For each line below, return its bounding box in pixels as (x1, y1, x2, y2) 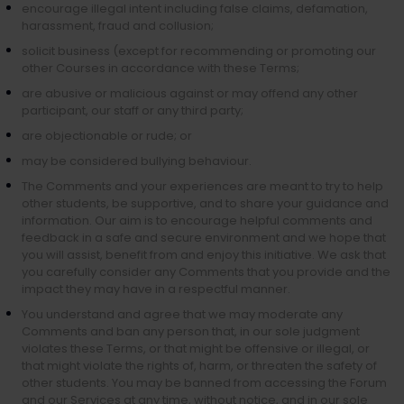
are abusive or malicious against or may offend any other (22, 85, 358, 102)
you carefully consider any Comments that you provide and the (22, 263, 390, 280)
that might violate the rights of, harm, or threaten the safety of (22, 357, 377, 374)
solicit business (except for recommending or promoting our (22, 42, 376, 60)
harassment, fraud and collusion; (22, 17, 214, 34)
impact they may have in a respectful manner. (22, 280, 290, 298)
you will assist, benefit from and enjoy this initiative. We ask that (22, 246, 386, 263)
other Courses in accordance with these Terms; (22, 60, 299, 77)
